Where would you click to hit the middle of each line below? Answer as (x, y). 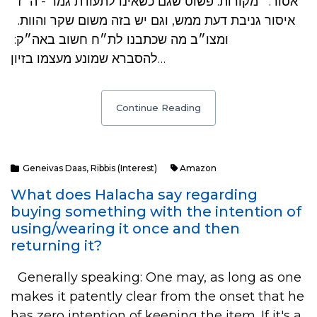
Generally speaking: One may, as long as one (156, 277)
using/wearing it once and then (125, 229)
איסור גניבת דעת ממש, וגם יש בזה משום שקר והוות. (153, 21)
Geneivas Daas (54, 168)
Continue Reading (158, 108)
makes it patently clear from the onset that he (157, 296)
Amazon (198, 168)
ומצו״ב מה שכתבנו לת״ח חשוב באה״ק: (120, 40)
